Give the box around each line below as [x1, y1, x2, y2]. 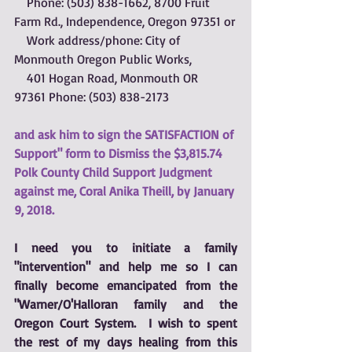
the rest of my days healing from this [14, 334, 237, 350]
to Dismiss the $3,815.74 [90, 145, 225, 161]
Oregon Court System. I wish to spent [14, 315, 237, 331]
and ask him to [14, 126, 97, 142]
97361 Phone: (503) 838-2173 [14, 89, 172, 104]
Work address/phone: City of [14, 32, 27, 48]
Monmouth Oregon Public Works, [14, 51, 195, 67]
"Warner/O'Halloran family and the [14, 296, 237, 312]
